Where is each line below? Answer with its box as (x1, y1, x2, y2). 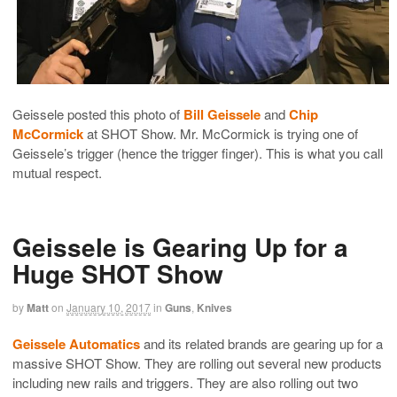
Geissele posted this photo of (12, 104, 183, 123)
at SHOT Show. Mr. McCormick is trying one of (83, 123, 358, 143)
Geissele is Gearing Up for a (12, 228, 348, 265)
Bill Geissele (183, 104, 261, 124)
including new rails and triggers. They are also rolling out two (12, 373, 358, 393)
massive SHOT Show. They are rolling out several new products (12, 354, 382, 373)
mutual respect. (12, 162, 102, 182)
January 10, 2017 (66, 299, 151, 315)
